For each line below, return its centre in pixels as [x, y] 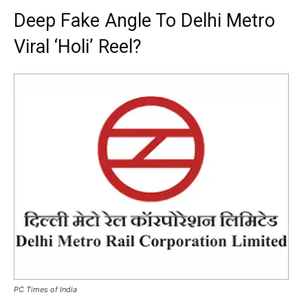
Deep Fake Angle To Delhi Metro [144, 20]
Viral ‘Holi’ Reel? [80, 46]
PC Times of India [45, 289]
